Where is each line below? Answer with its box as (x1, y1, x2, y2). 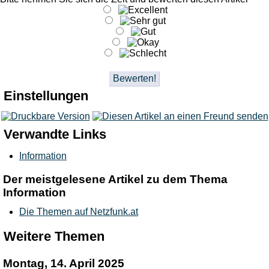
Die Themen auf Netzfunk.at (19, 207, 138, 217)
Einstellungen (3, 88, 88, 104)
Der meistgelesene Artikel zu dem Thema (2, 172, 228, 186)
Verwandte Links (3, 126, 106, 142)
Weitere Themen (3, 229, 104, 244)
